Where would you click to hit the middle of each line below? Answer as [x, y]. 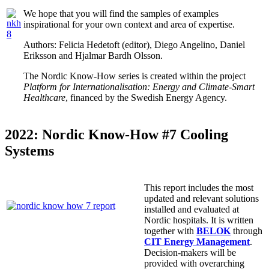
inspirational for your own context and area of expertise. [129, 25]
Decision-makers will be [190, 252]
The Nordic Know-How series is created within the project [134, 76]
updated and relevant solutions [201, 198]
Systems [29, 150]
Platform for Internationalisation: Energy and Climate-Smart [139, 87]
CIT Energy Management [197, 241]
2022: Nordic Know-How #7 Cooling [116, 134]
